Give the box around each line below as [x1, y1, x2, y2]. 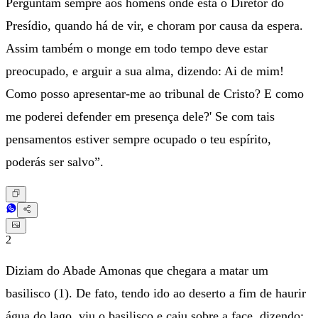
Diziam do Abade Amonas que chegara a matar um [6, 263, 268, 278]
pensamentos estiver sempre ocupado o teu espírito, [6, 132, 271, 147]
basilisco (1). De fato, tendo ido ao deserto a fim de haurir [6, 286, 306, 301]
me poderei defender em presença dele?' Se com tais [6, 109, 275, 124]
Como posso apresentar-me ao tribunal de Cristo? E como [6, 87, 304, 102]
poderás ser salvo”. [6, 155, 104, 170]
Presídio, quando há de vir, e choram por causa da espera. [6, 18, 303, 33]
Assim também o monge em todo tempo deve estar [6, 41, 268, 56]
